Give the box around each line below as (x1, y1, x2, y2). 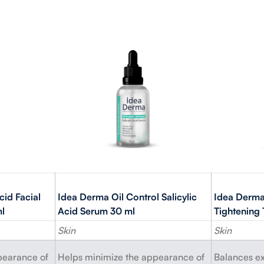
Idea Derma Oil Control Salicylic (58, 190, 197, 203)
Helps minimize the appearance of (58, 250, 204, 263)
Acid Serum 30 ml (58, 204, 135, 217)
